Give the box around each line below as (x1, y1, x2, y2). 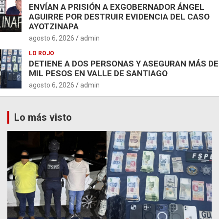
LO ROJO (29, 49, 54, 57)
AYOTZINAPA (29, 21, 79, 31)
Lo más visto (14, 111, 72, 123)
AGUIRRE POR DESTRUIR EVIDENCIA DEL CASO (29, 11, 210, 22)
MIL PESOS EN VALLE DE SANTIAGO (29, 68, 168, 78)
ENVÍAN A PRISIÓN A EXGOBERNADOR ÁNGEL (29, 1, 204, 12)
